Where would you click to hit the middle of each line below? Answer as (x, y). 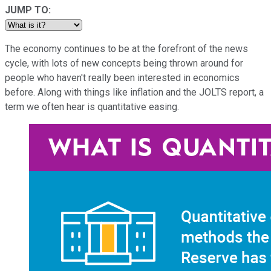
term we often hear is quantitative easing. (92, 106)
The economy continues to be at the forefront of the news (126, 48)
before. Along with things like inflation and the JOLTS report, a (134, 92)
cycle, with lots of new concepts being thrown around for (124, 63)
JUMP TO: (28, 10)
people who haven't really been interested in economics (122, 77)
